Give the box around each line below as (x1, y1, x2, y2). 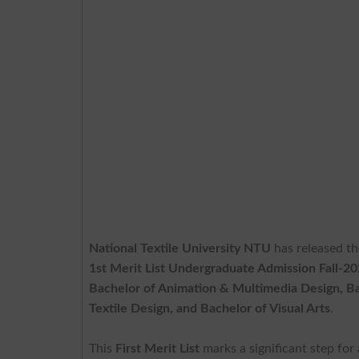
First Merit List (115, 341, 200, 355)
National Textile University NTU (89, 241, 272, 255)
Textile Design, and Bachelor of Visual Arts (89, 301, 331, 315)
